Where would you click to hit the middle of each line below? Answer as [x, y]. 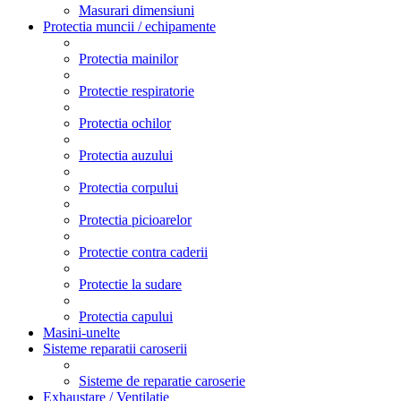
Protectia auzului [126, 155]
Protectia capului [126, 316]
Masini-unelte [81, 332]
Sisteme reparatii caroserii [115, 348]
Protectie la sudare [130, 284]
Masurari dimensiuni [137, 10]
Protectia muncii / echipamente [129, 26]
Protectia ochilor [125, 123]
